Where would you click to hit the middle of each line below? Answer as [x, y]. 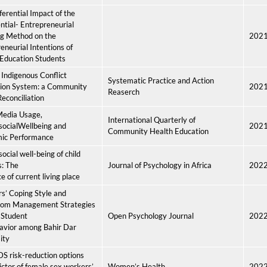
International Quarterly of [152, 120]
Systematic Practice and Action [161, 80]
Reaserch [124, 92]
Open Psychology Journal [151, 216]
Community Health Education [158, 131]
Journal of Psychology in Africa [160, 165]
